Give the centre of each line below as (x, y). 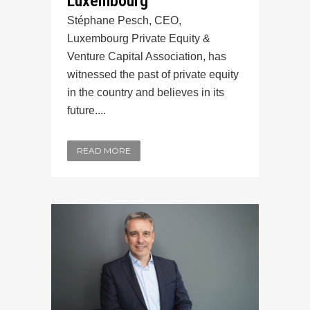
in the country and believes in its (146, 92)
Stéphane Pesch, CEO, (124, 20)
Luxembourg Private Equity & (139, 38)
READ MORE (104, 150)
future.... (86, 110)
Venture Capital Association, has (147, 56)
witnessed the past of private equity (153, 74)
